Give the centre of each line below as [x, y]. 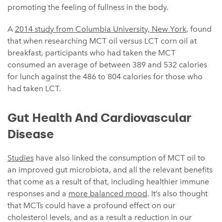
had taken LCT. [34, 88]
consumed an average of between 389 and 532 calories [107, 64]
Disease [31, 134]
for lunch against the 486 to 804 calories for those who [105, 76]
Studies [21, 158]
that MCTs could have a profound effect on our [91, 205]
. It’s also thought [177, 193]
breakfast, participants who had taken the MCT [91, 53]
